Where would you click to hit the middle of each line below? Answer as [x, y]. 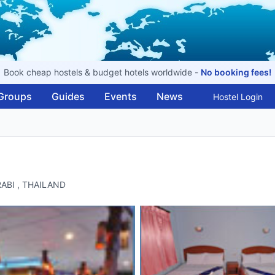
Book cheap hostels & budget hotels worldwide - [102, 72]
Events [121, 96]
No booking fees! [236, 72]
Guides [68, 96]
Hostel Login [238, 97]
